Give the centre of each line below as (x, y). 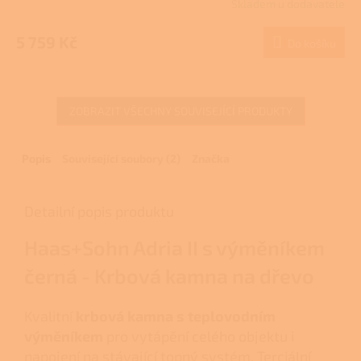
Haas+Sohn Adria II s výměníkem (174, 248)
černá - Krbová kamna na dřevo (169, 276)
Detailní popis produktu (99, 212)
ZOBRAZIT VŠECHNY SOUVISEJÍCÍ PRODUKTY (180, 111)
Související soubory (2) (121, 159)
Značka (211, 159)
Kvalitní (50, 316)
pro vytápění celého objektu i (199, 336)
